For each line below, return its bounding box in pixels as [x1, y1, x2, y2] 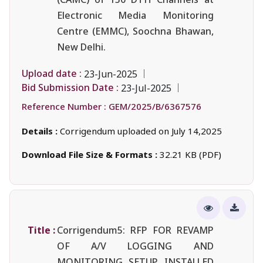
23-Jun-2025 [84, 67, 137, 80]
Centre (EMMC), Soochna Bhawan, [57, 24, 214, 38]
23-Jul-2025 [121, 81, 171, 95]
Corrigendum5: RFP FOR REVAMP [57, 223, 214, 237]
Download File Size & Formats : [22, 148, 160, 160]
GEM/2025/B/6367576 [109, 100, 201, 112]
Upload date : [22, 67, 82, 80]
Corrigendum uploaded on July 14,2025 [60, 124, 222, 137]
